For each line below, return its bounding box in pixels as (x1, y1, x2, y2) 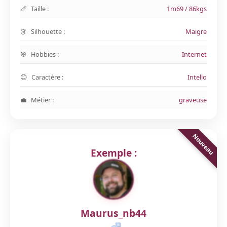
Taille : (31, 4, 49, 13)
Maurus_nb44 (81, 206, 146, 220)
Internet (182, 50, 207, 59)
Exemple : (90, 146, 137, 160)
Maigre (185, 27, 207, 36)
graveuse (179, 95, 207, 104)
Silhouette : (31, 27, 65, 36)
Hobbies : (31, 50, 59, 59)
